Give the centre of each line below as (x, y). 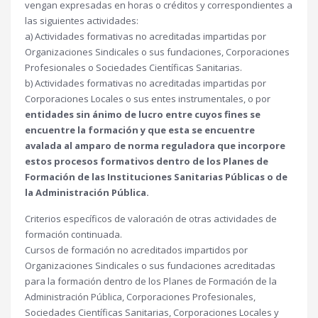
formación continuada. (73, 234)
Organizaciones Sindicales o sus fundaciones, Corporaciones (157, 52)
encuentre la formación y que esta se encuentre (140, 130)
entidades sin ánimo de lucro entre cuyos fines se (143, 114)
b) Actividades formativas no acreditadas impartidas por (146, 83)
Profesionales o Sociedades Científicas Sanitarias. (133, 67)
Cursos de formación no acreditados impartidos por (136, 250)
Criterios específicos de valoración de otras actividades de (151, 219)
